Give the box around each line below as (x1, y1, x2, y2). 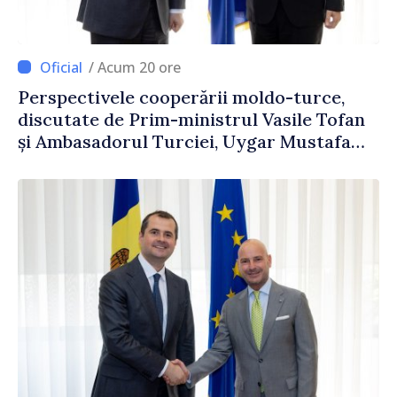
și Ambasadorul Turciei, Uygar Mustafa (18, 129, 351, 152)
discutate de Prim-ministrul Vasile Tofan (18, 107, 365, 130)
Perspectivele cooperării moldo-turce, (18, 85, 345, 108)
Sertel (18, 152, 70, 175)
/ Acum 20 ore (97, 57, 181, 77)
